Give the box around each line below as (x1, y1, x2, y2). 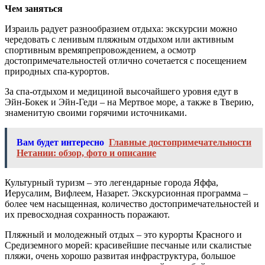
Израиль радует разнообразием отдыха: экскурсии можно (5, 24, 237, 34)
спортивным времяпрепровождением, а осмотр (5, 45, 196, 56)
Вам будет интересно (17, 137, 104, 148)
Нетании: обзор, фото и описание (17, 148, 156, 159)
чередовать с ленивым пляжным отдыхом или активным (5, 34, 234, 45)
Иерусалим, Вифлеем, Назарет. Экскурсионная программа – (5, 188, 248, 199)
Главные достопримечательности (109, 137, 251, 148)
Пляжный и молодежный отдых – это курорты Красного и (5, 230, 242, 240)
